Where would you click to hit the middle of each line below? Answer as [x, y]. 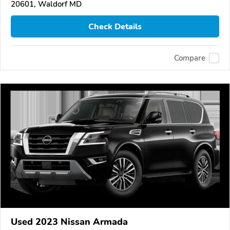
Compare [190, 58]
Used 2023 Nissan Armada [69, 222]
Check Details [115, 26]
